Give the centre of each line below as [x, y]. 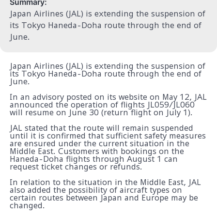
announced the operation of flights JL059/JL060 [102, 105]
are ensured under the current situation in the [100, 143]
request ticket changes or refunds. [76, 167]
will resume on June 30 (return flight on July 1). [101, 112]
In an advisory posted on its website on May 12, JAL [108, 97]
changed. [27, 205]
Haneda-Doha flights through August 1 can [94, 159]
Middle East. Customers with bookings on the [97, 151]
